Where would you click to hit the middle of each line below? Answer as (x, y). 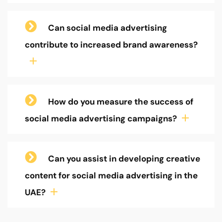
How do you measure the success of (121, 101)
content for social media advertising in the (111, 175)
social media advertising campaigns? (101, 118)
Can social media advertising (108, 28)
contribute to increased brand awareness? (111, 44)
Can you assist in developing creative (124, 158)
